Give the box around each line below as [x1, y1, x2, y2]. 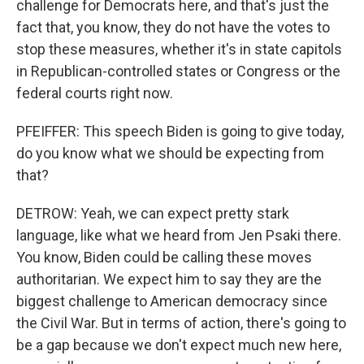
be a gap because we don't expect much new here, [16, 336, 341, 353]
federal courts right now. [16, 84, 173, 102]
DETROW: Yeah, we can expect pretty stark [16, 205, 289, 222]
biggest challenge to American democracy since [16, 292, 327, 310]
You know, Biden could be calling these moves [16, 249, 312, 266]
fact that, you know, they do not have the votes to [16, 19, 330, 36]
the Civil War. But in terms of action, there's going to [16, 314, 346, 331]
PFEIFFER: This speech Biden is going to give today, [16, 123, 344, 140]
